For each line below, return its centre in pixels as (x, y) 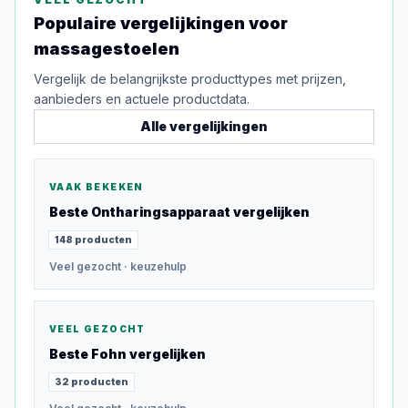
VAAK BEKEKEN (97, 187)
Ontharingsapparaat (161, 212)
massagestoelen (107, 49)
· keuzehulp (154, 266)
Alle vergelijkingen (204, 126)
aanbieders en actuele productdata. (142, 99)
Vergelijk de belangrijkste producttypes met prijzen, (190, 79)
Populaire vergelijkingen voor (161, 23)
